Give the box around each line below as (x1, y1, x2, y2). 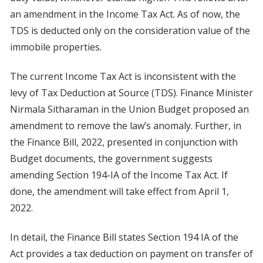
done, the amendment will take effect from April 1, (9, 185, 229, 198)
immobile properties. (9, 41, 102, 54)
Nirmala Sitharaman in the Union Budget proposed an (9, 103, 249, 116)
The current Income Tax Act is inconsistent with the (9, 70, 236, 83)
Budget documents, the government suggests (9, 152, 213, 166)
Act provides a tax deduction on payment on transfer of (9, 247, 253, 261)
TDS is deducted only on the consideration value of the (9, 24, 250, 38)
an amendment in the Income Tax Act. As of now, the (9, 8, 240, 21)
